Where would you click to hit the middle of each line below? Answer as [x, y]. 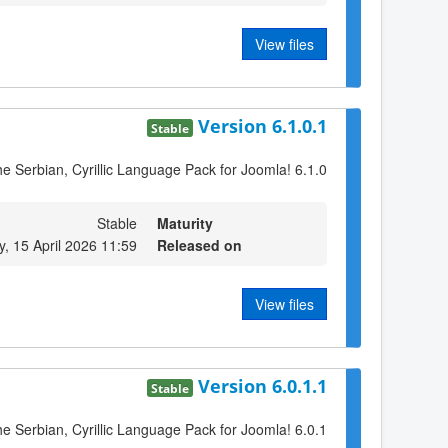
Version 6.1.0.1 [262, 125]
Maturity [185, 222]
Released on [199, 244]
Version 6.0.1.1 [262, 386]
